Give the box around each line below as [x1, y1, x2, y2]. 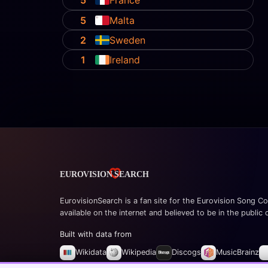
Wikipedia [121, 248, 157, 257]
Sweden [109, 33, 146, 46]
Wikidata [75, 248, 106, 257]
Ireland [109, 53, 141, 66]
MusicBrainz [216, 248, 260, 257]
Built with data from [60, 229, 132, 239]
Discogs [171, 248, 201, 257]
